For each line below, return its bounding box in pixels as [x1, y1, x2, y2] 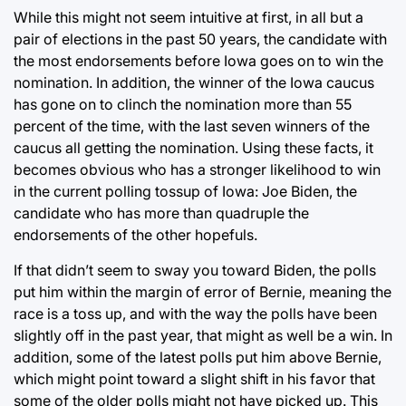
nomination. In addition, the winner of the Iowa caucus [14, 72, 374, 92]
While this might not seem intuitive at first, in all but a [14, 7, 363, 26]
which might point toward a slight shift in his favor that [14, 369, 375, 388]
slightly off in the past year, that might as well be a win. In [14, 325, 392, 344]
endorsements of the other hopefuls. [14, 225, 257, 244]
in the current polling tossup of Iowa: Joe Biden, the [14, 181, 357, 200]
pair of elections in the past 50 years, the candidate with [14, 29, 387, 48]
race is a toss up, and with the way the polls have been [14, 304, 377, 323]
